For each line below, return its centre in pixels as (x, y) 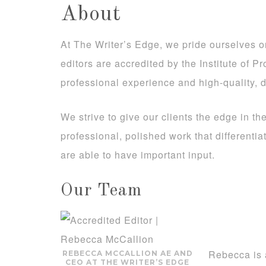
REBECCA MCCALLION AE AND (127, 253)
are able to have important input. (138, 155)
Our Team (101, 191)
